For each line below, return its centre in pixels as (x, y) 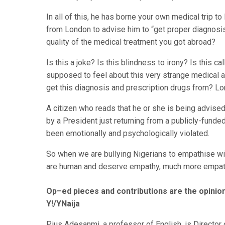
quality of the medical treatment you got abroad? (131, 42)
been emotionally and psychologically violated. (128, 133)
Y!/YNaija (63, 204)
